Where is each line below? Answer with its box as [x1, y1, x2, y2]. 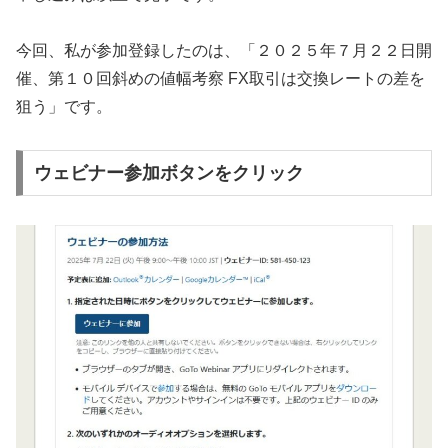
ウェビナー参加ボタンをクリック [33, 163, 304, 184]
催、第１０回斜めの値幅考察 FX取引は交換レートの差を [16, 70, 425, 88]
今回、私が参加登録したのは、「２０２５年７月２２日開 [16, 42, 432, 60]
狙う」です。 [16, 98, 112, 116]
